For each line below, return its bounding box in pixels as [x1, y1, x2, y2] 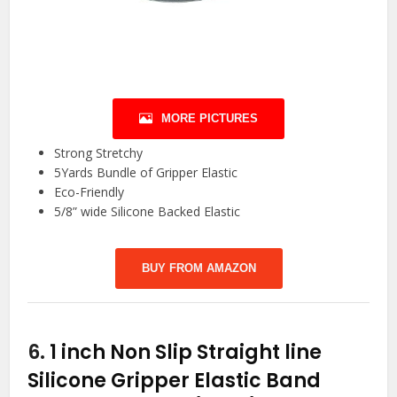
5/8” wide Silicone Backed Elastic [54, 202, 241, 220]
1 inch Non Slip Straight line [50, 338, 323, 366]
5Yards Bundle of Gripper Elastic [54, 163, 238, 181]
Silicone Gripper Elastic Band [27, 366, 322, 394]
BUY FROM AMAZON [141, 261, 256, 275]
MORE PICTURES [161, 111, 258, 125]
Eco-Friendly [54, 183, 125, 200]
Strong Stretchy [54, 144, 144, 161]
